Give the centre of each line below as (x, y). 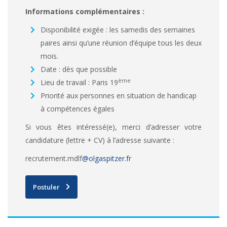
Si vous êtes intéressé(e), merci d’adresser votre (113, 127)
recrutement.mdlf (54, 158)
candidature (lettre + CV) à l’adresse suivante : (100, 140)
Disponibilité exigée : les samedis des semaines (118, 29)
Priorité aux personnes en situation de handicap (119, 95)
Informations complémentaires (83, 11)
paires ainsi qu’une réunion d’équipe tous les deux (121, 43)
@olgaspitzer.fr (107, 158)
